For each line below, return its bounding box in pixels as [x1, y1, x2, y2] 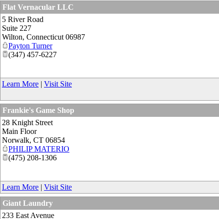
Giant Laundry [2, 198, 53, 207]
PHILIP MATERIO [8, 144, 69, 153]
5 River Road [2, 15, 44, 23]
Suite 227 [2, 23, 31, 32]
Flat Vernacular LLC [2, 2, 74, 11]
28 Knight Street [2, 118, 53, 127]
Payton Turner [8, 41, 52, 50]
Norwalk [2, 135, 29, 144]
